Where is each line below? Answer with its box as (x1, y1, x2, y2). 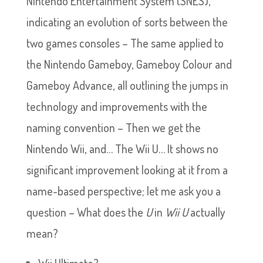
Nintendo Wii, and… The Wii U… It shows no (26, 141, 218, 156)
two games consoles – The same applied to (26, 35, 224, 50)
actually (190, 204, 225, 220)
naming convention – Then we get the (26, 120, 201, 135)
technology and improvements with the (26, 99, 207, 114)
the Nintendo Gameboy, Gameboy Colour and (26, 56, 232, 72)
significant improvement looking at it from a (26, 162, 228, 177)
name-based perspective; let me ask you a (26, 183, 221, 198)
